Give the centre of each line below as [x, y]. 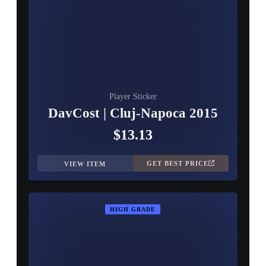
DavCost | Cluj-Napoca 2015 [133, 113]
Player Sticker [133, 96]
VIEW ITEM [85, 164]
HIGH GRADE [133, 209]
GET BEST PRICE [178, 163]
